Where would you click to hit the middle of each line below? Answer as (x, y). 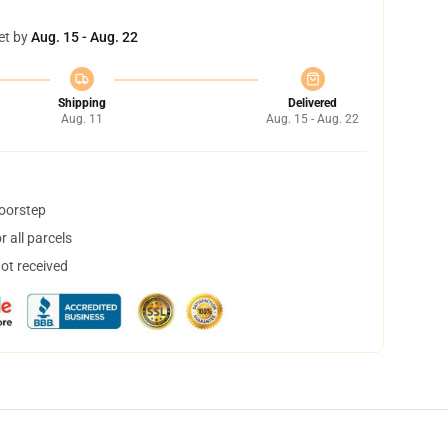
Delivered (312, 103)
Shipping (81, 103)
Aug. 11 (81, 119)
